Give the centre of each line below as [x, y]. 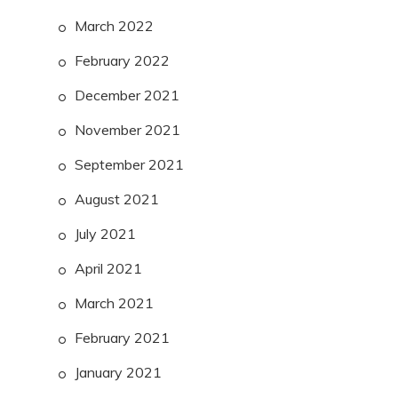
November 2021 [127, 130]
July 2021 [105, 234]
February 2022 [122, 61]
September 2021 [129, 165]
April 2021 [108, 269]
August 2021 [117, 199]
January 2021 [118, 373]
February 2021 [122, 338]
